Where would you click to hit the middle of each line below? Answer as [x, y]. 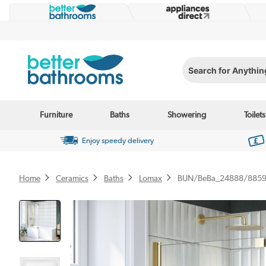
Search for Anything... [222, 74]
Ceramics [72, 178]
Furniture [56, 115]
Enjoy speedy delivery [118, 141]
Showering [187, 115]
